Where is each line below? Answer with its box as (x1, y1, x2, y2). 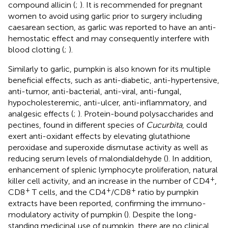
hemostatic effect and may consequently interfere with (8, 33, 209, 43)
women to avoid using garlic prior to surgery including (8, 11, 202, 21)
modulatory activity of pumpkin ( (8, 209, 126, 219)
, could (182, 120, 207, 130)
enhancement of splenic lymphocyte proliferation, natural (8, 164, 218, 175)
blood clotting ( (8, 44, 64, 54)
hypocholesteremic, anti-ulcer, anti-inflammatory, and (8, 97, 207, 107)
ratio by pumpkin (136, 187, 198, 197)
